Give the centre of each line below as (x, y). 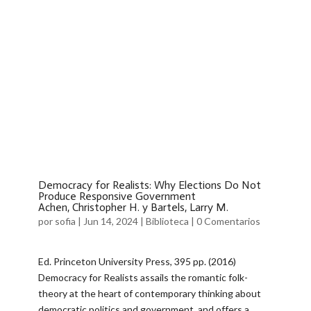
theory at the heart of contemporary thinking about (149, 294)
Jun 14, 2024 (110, 221)
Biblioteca (167, 221)
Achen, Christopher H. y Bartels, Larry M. (133, 208)
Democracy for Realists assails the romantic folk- (143, 278)
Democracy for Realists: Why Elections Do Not (149, 185)
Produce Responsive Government (117, 196)
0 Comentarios (228, 221)
